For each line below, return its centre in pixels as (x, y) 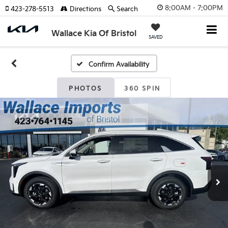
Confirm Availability (119, 65)
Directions (84, 9)
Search (127, 9)
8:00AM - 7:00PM (194, 8)
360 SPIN (142, 89)
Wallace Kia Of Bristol (94, 34)
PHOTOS (85, 89)
